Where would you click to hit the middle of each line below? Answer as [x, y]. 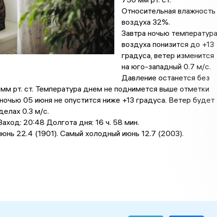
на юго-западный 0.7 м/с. [166, 67]
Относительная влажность [168, 11]
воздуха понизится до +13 [168, 44]
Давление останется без [165, 78]
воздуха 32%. [146, 22]
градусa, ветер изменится [168, 55]
